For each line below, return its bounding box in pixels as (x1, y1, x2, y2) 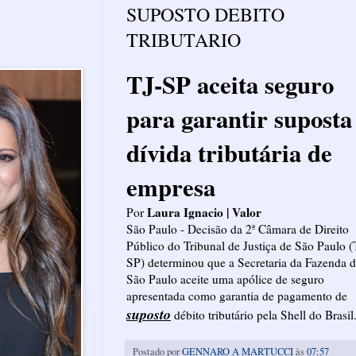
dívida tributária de (126, 134, 332, 171)
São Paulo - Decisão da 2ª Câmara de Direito (126, 220, 349, 237)
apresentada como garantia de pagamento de (126, 287, 347, 304)
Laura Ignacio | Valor (147, 203, 261, 221)
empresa (126, 168, 215, 205)
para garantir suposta (126, 100, 352, 137)
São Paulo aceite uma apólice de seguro (126, 270, 324, 287)
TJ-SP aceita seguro (126, 66, 334, 103)
